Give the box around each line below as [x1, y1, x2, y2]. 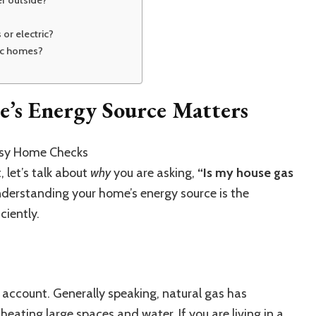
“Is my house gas [197, 164, 293, 181]
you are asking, [111, 164, 197, 181]
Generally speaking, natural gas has [53, 285, 247, 301]
